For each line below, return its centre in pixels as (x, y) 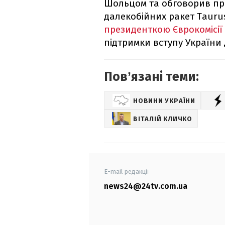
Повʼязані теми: (151, 77)
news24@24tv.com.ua (146, 186)
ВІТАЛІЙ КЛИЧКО (163, 119)
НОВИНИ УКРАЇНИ (164, 100)
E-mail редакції (127, 172)
